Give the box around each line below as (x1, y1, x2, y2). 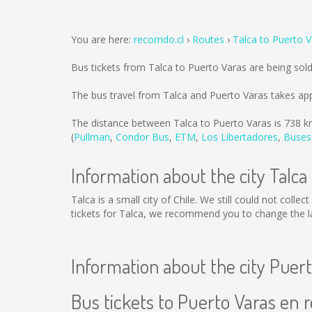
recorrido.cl (134, 33, 184, 46)
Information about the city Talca (71, 163, 307, 188)
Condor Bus (116, 130, 169, 143)
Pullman (74, 130, 110, 143)
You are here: (71, 33, 134, 46)
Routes (192, 33, 224, 46)
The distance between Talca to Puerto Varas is (71, 116, 284, 130)
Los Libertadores (201, 130, 278, 143)
